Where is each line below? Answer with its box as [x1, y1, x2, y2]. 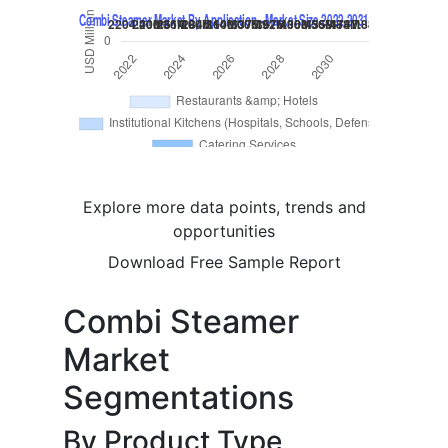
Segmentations [63, 378, 294, 418]
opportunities [173, 221, 275, 242]
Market [63, 340, 170, 380]
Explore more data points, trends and [82, 197, 366, 218]
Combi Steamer [63, 302, 299, 342]
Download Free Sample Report [107, 252, 341, 273]
